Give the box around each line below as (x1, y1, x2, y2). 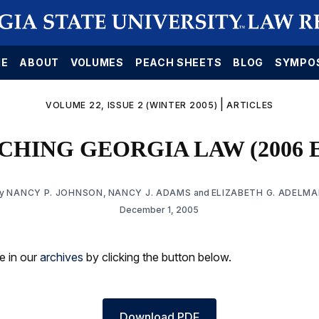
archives (40, 249, 83, 264)
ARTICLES (226, 100, 273, 110)
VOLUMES (70, 56, 124, 68)
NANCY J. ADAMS (108, 187, 192, 198)
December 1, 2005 (120, 204, 199, 215)
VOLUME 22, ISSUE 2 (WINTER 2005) (45, 100, 218, 110)
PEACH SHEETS (135, 56, 222, 68)
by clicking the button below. (83, 249, 231, 264)
